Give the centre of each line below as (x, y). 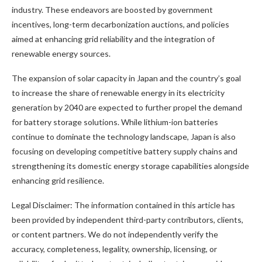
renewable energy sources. (61, 54)
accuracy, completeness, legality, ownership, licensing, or (114, 249)
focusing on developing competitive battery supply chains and (125, 151)
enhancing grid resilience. (58, 180)
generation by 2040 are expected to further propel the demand (127, 107)
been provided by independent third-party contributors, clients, (127, 220)
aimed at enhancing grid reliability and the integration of (113, 39)
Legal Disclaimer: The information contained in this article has (123, 205)
